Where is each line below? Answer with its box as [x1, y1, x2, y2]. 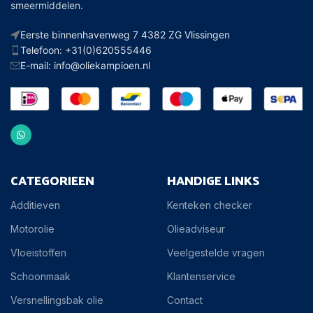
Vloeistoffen [10, 247, 66, 259]
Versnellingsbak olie [10, 294, 103, 307]
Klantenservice [167, 270, 235, 283]
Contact [167, 294, 203, 307]
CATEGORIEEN [10, 168, 94, 192]
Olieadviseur [167, 223, 225, 235]
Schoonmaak [10, 270, 71, 283]
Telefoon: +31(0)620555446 [20, 43, 152, 56]
